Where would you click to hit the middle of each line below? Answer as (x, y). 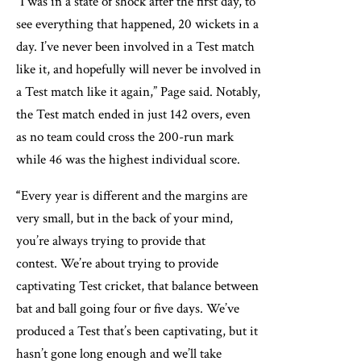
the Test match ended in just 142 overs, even (133, 115)
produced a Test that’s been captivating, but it (137, 332)
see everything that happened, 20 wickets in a (137, 25)
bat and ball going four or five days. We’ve (128, 309)
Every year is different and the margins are (134, 196)
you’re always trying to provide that (111, 241)
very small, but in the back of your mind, (124, 219)
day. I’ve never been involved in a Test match (135, 47)
